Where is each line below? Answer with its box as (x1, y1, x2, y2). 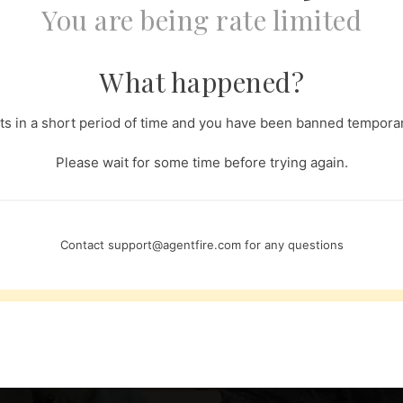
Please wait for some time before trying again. (55, 154, 348, 172)
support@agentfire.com (107, 237, 241, 253)
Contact (59, 237, 108, 253)
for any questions (240, 237, 344, 253)
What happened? (99, 63, 304, 100)
